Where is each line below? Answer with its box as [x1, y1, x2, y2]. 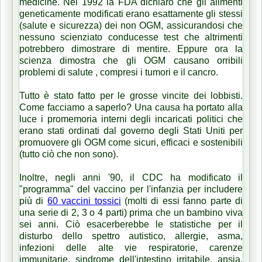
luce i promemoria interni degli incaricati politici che [19, 113, 243, 124]
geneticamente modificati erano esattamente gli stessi [19, 8, 243, 19]
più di [19, 195, 47, 206]
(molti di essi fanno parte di [120, 195, 243, 206]
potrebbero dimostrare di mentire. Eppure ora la [19, 43, 243, 54]
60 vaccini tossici [47, 195, 121, 206]
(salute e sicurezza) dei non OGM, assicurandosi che [19, 20, 243, 30]
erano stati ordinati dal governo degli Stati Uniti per [19, 125, 243, 136]
